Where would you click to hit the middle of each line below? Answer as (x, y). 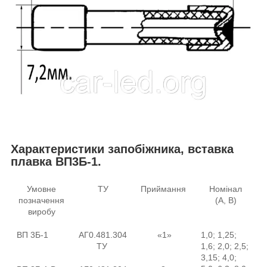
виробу (41, 211)
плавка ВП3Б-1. (56, 162)
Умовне (41, 189)
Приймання (164, 189)
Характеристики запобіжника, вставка (122, 149)
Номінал (226, 189)
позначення (41, 200)
